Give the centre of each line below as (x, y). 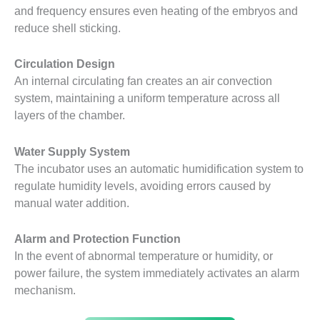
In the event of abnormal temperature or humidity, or (144, 255)
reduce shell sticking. (67, 28)
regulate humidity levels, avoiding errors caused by (142, 185)
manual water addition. (72, 202)
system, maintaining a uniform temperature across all (147, 98)
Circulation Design (65, 64)
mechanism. (45, 290)
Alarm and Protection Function (97, 238)
